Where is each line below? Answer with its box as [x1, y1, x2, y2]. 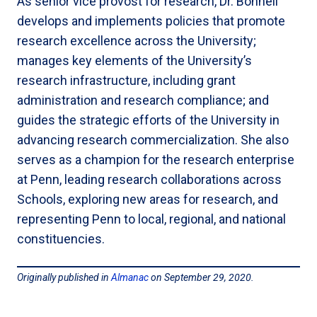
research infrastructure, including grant [17, 72, 236, 88]
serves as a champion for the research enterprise [17, 151, 294, 167]
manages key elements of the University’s [17, 52, 252, 68]
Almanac [111, 271, 149, 283]
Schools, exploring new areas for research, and [17, 191, 278, 207]
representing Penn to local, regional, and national [17, 211, 286, 226]
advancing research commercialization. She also [17, 132, 289, 147]
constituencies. [17, 231, 105, 246]
